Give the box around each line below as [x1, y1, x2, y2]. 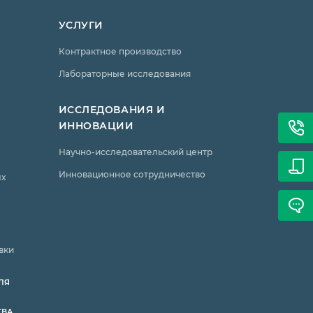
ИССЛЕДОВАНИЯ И [58, 103, 166, 116]
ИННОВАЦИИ [58, 119, 134, 132]
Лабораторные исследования [58, 68, 191, 79]
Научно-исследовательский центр [58, 146, 212, 157]
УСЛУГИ [58, 18, 103, 31]
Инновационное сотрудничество [58, 168, 205, 180]
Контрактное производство [58, 45, 182, 57]
